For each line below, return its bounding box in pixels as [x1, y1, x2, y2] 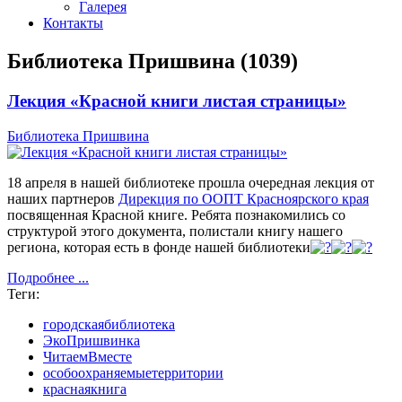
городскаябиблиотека [43, 316, 175, 332]
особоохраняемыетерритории [43, 364, 223, 380]
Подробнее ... [7, 269, 89, 285]
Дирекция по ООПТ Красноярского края [118, 190, 369, 206]
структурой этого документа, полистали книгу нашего [7, 223, 343, 239]
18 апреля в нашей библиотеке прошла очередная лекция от [7, 174, 374, 190]
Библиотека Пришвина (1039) [7, 48, 298, 73]
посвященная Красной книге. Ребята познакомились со [7, 206, 345, 223]
